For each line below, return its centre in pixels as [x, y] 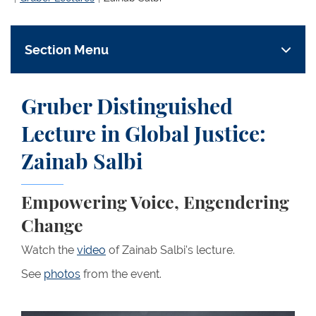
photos [62, 274]
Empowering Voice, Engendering [155, 203]
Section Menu [67, 49]
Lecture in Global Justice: [144, 135]
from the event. [121, 274]
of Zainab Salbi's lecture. [170, 250]
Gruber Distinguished [127, 108]
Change [52, 227]
